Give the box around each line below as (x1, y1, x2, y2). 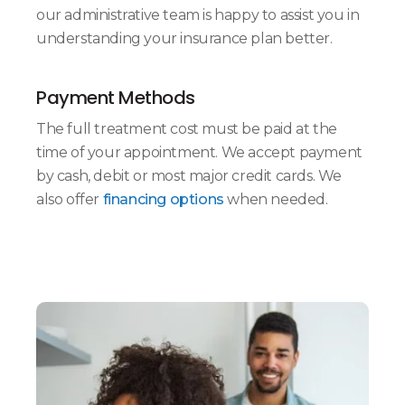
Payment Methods (36, 84, 195, 110)
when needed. (223, 190, 332, 208)
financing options (99, 190, 224, 208)
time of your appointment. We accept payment (36, 143, 363, 161)
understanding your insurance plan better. (36, 29, 333, 47)
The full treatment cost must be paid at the (36, 119, 337, 137)
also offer (36, 190, 99, 208)
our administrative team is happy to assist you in (36, 5, 360, 24)
